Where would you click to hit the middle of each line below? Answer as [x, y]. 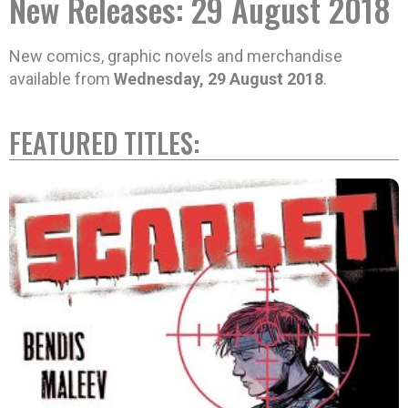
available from [61, 79]
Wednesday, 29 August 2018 [219, 79]
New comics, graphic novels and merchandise [176, 56]
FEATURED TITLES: [104, 143]
